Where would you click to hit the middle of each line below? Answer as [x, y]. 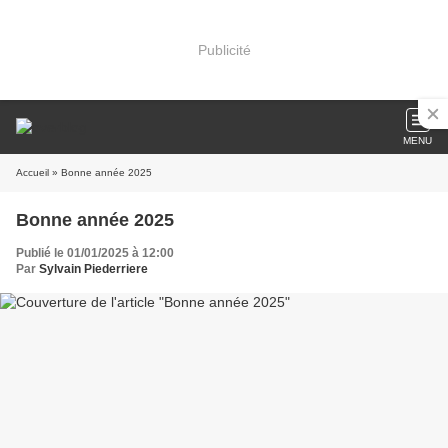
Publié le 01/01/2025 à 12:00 [95, 253]
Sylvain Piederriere [93, 269]
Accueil [32, 172]
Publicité [224, 49]
